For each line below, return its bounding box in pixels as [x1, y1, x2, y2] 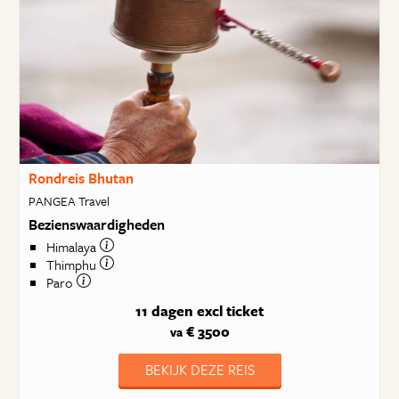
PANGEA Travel [28, 191, 110, 210]
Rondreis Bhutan [28, 167, 134, 189]
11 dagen [135, 300, 193, 322]
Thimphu [45, 255, 100, 275]
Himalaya [45, 237, 100, 257]
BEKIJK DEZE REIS [144, 359, 255, 380]
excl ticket [197, 300, 264, 322]
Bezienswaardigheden [28, 213, 165, 235]
